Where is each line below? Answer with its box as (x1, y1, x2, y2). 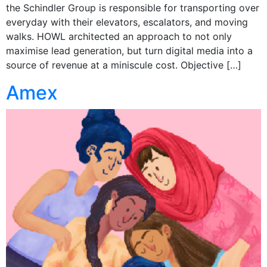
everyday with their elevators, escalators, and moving (6, 15, 248, 28)
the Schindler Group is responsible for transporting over (6, 1, 259, 14)
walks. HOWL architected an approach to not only (6, 30, 232, 42)
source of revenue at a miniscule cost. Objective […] (6, 58, 241, 71)
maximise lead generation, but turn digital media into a (6, 44, 253, 57)
